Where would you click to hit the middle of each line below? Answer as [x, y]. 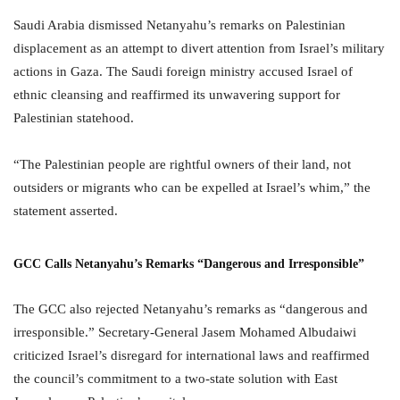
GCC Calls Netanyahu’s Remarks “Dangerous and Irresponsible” [189, 264]
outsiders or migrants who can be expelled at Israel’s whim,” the [192, 187]
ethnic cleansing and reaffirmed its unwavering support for [177, 95]
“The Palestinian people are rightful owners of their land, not [182, 164]
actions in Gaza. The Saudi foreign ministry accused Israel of [183, 71]
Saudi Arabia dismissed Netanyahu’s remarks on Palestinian [179, 25]
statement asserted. [66, 211]
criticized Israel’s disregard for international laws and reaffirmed [192, 355]
